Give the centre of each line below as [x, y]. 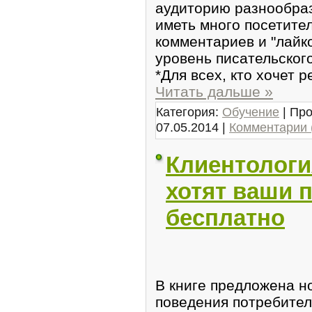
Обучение [251, 111]
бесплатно [225, 217]
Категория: [189, 111]
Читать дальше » [214, 91]
